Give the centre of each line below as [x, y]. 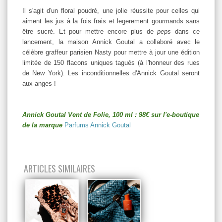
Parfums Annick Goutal [98, 125]
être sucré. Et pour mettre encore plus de [88, 31]
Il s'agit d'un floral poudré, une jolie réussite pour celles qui [111, 10]
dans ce [186, 31]
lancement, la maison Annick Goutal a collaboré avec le [111, 42]
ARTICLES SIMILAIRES [59, 168]
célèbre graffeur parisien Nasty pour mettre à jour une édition [111, 52]
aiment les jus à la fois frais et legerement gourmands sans [111, 21]
